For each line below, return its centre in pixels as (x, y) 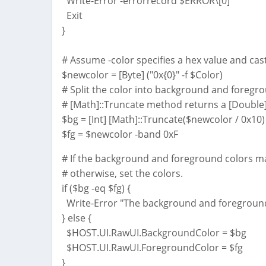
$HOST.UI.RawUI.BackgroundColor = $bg (154, 233)
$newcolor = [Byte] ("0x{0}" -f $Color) (142, 75)
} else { (77, 218)
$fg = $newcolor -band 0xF (120, 134)
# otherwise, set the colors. (122, 174)
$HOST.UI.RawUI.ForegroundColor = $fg (152, 248)
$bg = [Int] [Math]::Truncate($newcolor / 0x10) (163, 120)
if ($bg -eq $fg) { (96, 189)
